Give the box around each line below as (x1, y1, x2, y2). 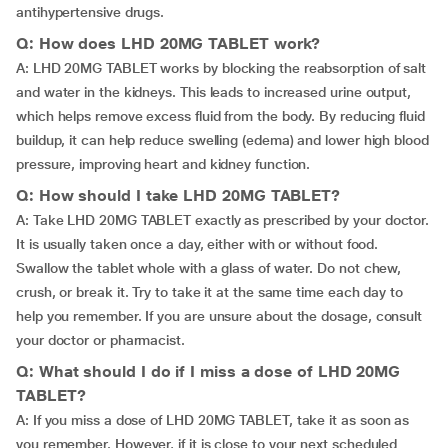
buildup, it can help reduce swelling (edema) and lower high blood (16, 132, 429, 148)
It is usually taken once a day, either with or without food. (16, 236, 379, 252)
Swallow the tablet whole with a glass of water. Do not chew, (16, 260, 402, 276)
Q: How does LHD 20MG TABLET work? (16, 34, 321, 53)
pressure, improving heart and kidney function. (16, 156, 311, 172)
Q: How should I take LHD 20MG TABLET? (16, 186, 341, 205)
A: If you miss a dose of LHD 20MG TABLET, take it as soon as (16, 412, 410, 428)
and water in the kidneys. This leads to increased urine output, (16, 84, 411, 100)
